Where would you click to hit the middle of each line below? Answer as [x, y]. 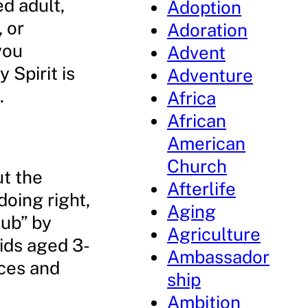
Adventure [210, 75]
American [207, 143]
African [197, 121]
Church [197, 166]
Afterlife [202, 189]
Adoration [208, 30]
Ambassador [219, 257]
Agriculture [214, 234]
